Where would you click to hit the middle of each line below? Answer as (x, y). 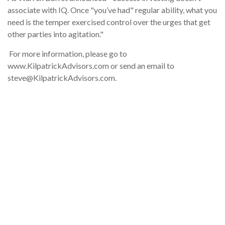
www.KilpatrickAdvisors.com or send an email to (91, 66)
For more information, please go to (67, 54)
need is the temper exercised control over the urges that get (109, 22)
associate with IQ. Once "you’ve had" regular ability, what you (112, 10)
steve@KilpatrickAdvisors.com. (62, 78)
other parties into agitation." (55, 34)
